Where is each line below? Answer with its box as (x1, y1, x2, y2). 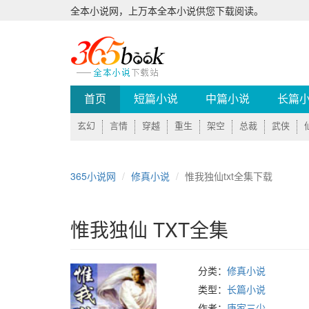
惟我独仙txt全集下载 (185, 169, 272, 183)
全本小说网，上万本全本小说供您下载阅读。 (70, 3, 263, 17)
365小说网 (70, 169, 116, 183)
